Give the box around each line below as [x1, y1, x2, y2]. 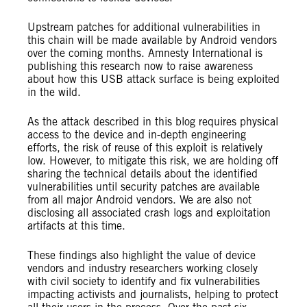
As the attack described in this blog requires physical [27, 115, 278, 128]
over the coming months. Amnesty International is [27, 47, 262, 60]
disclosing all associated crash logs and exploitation [27, 206, 271, 219]
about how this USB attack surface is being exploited [27, 73, 280, 86]
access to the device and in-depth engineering [27, 128, 246, 141]
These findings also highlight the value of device [27, 249, 256, 262]
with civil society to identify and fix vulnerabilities [27, 275, 260, 288]
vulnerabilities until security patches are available [27, 180, 260, 193]
